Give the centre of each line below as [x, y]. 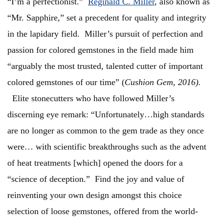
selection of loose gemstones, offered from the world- [103, 211]
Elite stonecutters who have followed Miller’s [93, 99]
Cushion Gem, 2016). [163, 82]
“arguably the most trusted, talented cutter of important [105, 66]
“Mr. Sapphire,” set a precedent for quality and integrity [107, 18]
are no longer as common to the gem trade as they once [106, 131]
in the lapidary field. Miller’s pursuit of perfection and [105, 34]
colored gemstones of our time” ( [66, 82]
